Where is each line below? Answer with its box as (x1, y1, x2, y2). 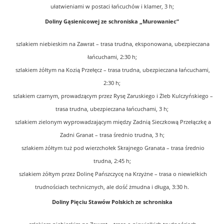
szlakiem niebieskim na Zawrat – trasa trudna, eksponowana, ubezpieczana (14, 40, 209, 47)
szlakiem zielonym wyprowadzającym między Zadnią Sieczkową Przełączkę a (13, 118, 211, 125)
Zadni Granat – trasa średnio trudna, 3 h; (59, 131, 164, 138)
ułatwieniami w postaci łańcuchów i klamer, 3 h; (50, 2, 174, 10)
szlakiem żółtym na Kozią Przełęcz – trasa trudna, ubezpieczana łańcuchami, (14, 66, 210, 73)
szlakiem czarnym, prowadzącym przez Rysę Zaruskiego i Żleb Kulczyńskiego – (11, 92, 213, 99)
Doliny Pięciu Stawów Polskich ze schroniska (51, 198, 172, 205)
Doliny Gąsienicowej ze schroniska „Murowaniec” (45, 17, 179, 25)
